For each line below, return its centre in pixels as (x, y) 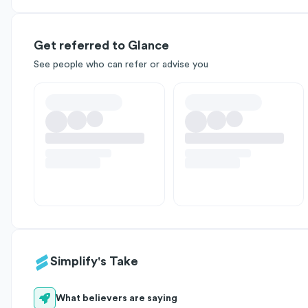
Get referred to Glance (101, 45)
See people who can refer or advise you (121, 65)
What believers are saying (117, 298)
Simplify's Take (94, 261)
